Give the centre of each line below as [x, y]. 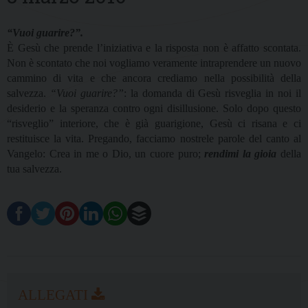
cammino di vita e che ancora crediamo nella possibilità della [154, 78]
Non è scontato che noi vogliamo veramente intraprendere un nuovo [154, 63]
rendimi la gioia [241, 154]
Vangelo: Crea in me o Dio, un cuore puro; [106, 154]
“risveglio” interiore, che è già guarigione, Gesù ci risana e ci [154, 124]
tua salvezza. [34, 169]
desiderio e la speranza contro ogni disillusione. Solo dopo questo [154, 109]
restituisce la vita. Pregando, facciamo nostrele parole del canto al [154, 139]
